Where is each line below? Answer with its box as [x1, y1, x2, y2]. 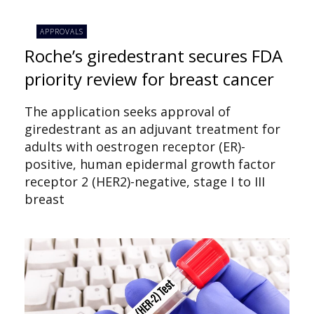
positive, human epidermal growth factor [25, 155, 275, 172]
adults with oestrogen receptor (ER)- [25, 137, 245, 155]
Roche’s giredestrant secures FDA [25, 43, 282, 67]
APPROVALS [40, 27, 84, 37]
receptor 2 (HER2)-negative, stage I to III [25, 172, 265, 190]
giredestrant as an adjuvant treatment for [25, 120, 280, 137]
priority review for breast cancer [25, 67, 274, 90]
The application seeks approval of [25, 102, 231, 120]
